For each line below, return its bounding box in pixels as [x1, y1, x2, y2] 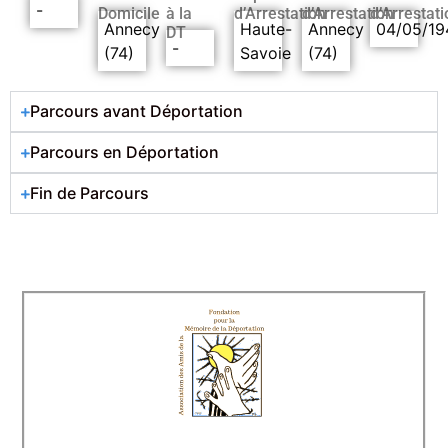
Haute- [240, 19, 292, 40]
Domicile [98, 4, 160, 24]
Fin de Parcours [30, 183, 149, 204]
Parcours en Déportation [30, 142, 219, 163]
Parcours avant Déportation [30, 101, 243, 122]
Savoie [240, 43, 291, 64]
